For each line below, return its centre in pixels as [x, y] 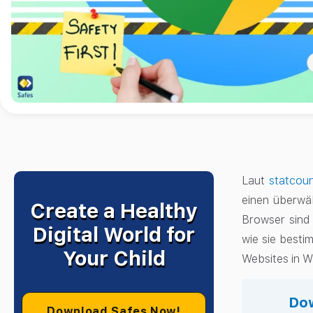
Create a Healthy [114, 211]
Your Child [114, 258]
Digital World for [114, 234]
